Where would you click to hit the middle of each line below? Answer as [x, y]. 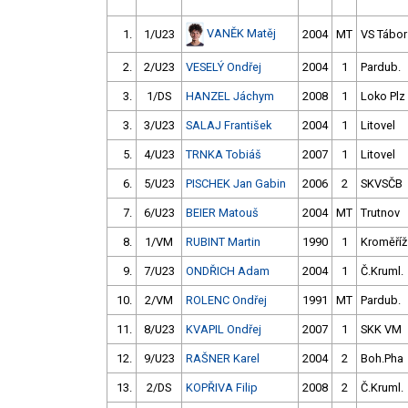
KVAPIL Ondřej [224, 330]
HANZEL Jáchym [230, 97]
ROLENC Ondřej [226, 301]
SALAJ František [229, 126]
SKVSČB [382, 184]
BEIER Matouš [222, 213]
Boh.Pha [382, 359]
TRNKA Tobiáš [224, 155]
